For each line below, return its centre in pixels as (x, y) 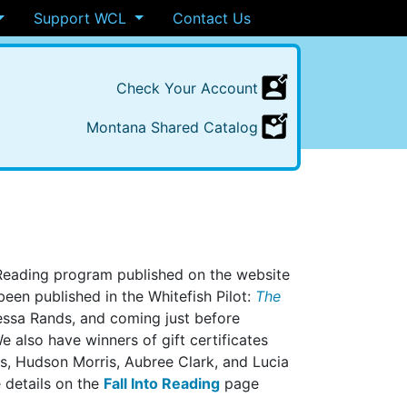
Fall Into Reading (162, 383)
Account (229, 88)
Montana (119, 127)
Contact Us (211, 18)
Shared (177, 127)
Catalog (231, 127)
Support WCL (82, 18)
